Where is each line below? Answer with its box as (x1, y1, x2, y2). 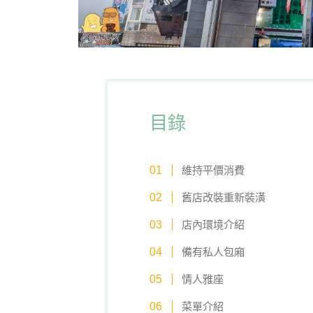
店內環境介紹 (181, 219, 245, 231)
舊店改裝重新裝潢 (181, 191, 265, 204)
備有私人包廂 (181, 246, 245, 259)
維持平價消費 (181, 164, 245, 177)
